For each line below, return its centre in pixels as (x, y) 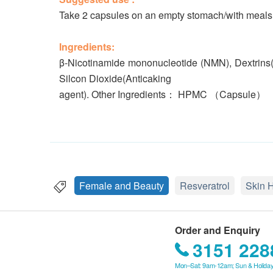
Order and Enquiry (218, 230)
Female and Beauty (122, 186)
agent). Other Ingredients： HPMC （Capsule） (162, 94)
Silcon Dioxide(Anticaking (115, 78)
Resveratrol (205, 186)
